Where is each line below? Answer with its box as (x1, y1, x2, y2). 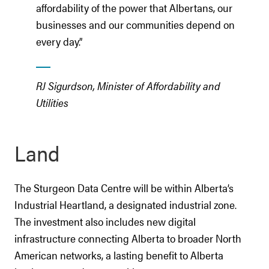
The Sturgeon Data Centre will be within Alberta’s (14, 180, 234, 195)
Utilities (36, 95, 68, 110)
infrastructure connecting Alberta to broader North (14, 231, 241, 246)
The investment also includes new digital (14, 214, 196, 229)
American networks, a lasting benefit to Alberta (14, 247, 223, 262)
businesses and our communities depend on (36, 17, 235, 32)
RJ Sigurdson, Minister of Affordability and (36, 78, 220, 93)
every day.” (36, 34, 82, 49)
